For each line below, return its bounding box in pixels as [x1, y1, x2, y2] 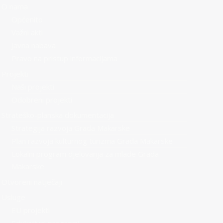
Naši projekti [11, 82, 54, 92]
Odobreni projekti [11, 95, 72, 105]
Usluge [1, 192, 25, 202]
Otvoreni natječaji [1, 177, 62, 187]
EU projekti [11, 205, 50, 215]
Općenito [11, 14, 43, 24]
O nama [1, 1, 28, 11]
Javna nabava [11, 40, 56, 50]
